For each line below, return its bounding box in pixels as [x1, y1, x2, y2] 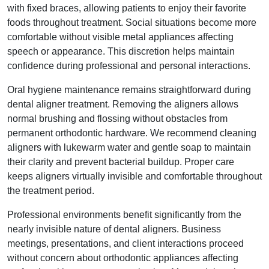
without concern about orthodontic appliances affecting [7, 253, 238, 263]
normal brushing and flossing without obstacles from [7, 113, 228, 124]
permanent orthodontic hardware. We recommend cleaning [7, 128, 256, 138]
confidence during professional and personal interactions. [7, 61, 250, 71]
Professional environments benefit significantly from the [7, 210, 241, 220]
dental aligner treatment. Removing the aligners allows [7, 99, 238, 109]
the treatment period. [7, 186, 94, 196]
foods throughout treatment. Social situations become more [7, 17, 256, 28]
